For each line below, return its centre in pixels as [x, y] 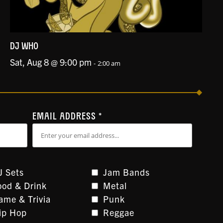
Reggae [119, 212]
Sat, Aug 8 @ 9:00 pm [51, 62]
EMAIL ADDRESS [66, 117]
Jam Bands [127, 172]
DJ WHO [24, 47]
